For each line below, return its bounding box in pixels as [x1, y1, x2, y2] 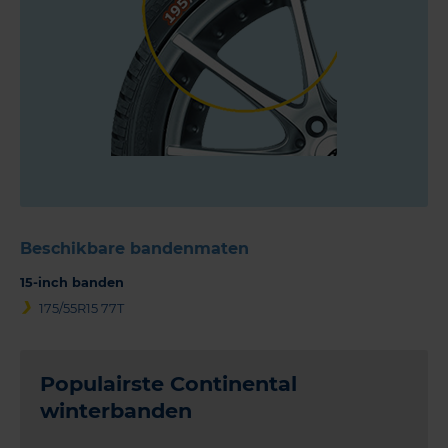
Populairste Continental [40, 371, 297, 397]
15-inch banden [20, 275, 124, 291]
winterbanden [40, 398, 192, 424]
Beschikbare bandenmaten [20, 239, 249, 259]
